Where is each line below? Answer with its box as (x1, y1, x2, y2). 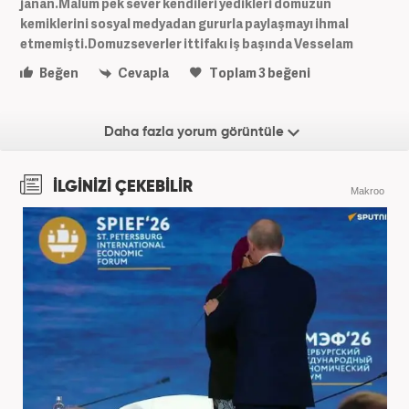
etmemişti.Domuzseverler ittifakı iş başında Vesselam (20, 35, 353, 53)
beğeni (266, 64, 310, 82)
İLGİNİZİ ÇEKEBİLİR (49, 179, 193, 196)
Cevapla (116, 64, 169, 82)
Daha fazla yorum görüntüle (104, 125, 288, 140)
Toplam (207, 64, 258, 82)
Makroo (351, 185, 384, 197)
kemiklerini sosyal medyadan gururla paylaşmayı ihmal (20, 15, 349, 33)
